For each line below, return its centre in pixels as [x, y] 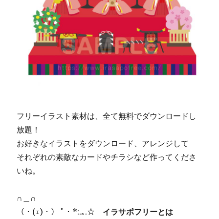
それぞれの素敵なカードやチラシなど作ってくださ [107, 157]
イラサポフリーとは [138, 212]
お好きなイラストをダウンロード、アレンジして [103, 143]
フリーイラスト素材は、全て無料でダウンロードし [107, 116]
